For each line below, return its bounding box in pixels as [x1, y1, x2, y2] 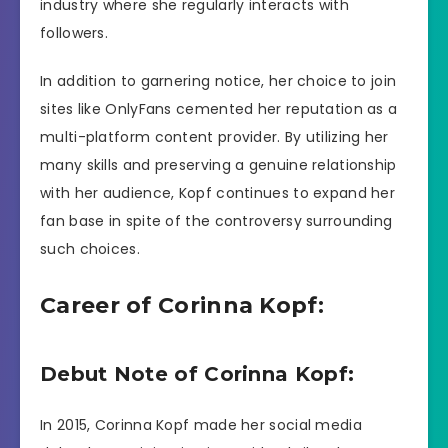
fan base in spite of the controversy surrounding [40, 211, 393, 232]
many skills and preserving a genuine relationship [40, 155, 397, 176]
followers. [40, 22, 108, 43]
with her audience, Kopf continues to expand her [40, 183, 396, 204]
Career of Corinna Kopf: [40, 291, 324, 319]
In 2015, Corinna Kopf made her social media [40, 415, 362, 436]
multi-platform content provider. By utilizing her [40, 127, 389, 148]
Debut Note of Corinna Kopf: [40, 361, 355, 386]
